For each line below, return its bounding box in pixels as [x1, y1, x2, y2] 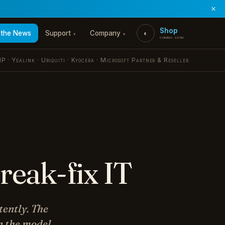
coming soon [160, 34, 184, 40]
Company [90, 29, 121, 37]
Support [45, 29, 71, 37]
